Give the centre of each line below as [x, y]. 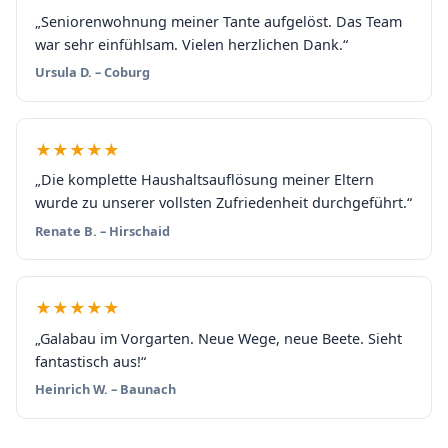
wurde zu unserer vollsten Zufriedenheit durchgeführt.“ [223, 203]
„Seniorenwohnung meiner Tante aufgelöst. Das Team [218, 22]
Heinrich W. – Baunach [105, 389]
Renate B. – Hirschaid [102, 230]
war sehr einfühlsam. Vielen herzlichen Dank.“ [191, 45]
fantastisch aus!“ [90, 361]
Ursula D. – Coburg [92, 72]
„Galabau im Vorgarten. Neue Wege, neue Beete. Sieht [218, 338]
